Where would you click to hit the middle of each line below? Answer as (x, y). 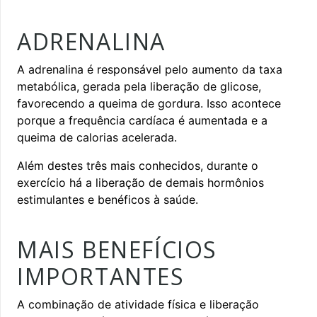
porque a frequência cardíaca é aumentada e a (142, 120)
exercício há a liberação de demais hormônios (140, 182)
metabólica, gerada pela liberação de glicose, (139, 86)
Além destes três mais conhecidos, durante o (138, 165)
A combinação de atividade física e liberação (138, 304)
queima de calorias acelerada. (97, 137)
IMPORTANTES (101, 276)
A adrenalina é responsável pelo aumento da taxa (150, 69)
